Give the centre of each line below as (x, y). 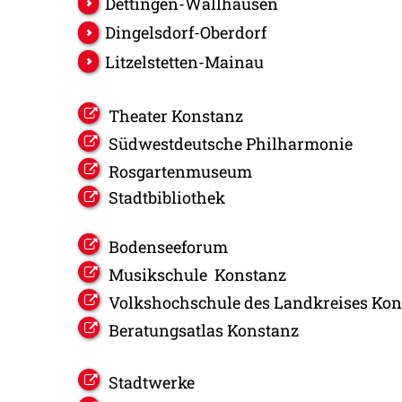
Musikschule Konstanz (197, 275)
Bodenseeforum (168, 247)
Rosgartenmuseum (180, 172)
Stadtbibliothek (167, 198)
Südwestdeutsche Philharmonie (231, 144)
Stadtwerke (152, 383)
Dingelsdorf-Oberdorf (185, 33)
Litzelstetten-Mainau (184, 61)
